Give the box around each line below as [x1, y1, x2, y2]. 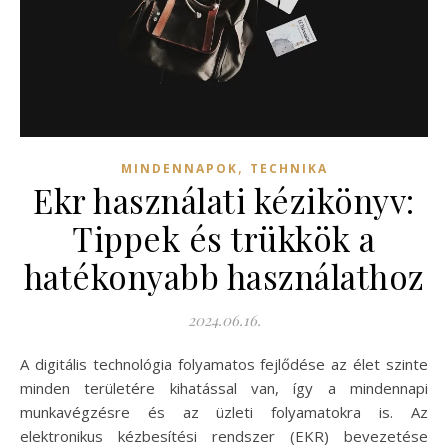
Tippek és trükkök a [72, 215, 376, 260]
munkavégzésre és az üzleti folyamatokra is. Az [20, 401, 428, 422]
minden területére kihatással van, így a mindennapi [20, 377, 428, 398]
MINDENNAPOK [120, 159, 238, 177]
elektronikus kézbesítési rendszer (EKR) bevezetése [20, 425, 428, 446]
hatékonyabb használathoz [23, 253, 425, 298]
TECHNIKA [249, 159, 328, 177]
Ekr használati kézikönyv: [33, 177, 415, 222]
